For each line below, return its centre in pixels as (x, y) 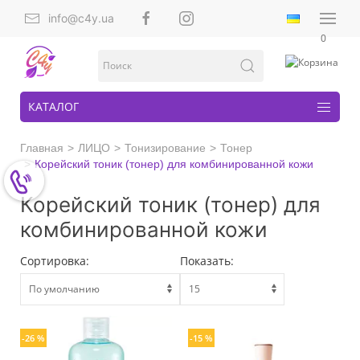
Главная (42, 148)
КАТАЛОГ (53, 106)
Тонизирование (165, 148)
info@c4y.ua (81, 18)
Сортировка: (55, 261)
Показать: (207, 261)
